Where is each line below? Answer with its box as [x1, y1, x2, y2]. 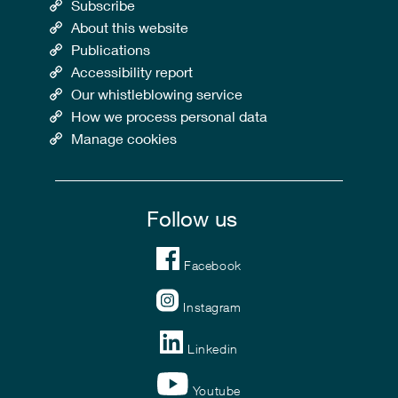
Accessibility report [71, 63, 194, 81]
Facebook [184, 258, 242, 274]
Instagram [183, 299, 242, 315]
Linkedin [187, 341, 238, 357]
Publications [71, 41, 151, 59]
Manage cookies [71, 130, 178, 147]
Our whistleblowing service [71, 85, 243, 103]
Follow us [147, 206, 238, 232]
